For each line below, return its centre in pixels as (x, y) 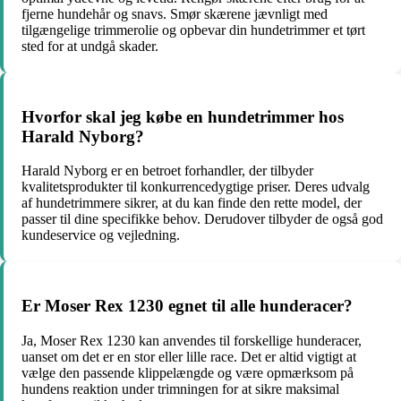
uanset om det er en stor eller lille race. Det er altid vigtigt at (189, 356)
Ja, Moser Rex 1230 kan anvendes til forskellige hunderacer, (192, 340)
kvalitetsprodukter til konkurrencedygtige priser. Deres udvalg (196, 187)
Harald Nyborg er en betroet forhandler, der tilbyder (167, 171)
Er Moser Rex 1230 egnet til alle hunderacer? (187, 305)
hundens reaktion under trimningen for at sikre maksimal (180, 388)
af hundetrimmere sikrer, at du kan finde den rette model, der (192, 203)
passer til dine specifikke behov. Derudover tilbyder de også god (202, 219)
